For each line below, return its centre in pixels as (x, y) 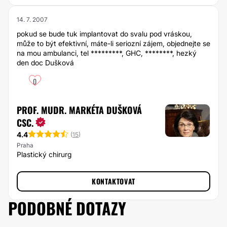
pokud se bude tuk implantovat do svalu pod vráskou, (104, 34)
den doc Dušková (45, 63)
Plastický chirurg (44, 154)
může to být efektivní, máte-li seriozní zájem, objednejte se (113, 43)
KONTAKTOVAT (113, 181)
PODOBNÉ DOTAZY (67, 208)
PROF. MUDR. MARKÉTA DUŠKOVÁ (79, 110)
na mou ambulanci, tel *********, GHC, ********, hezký (107, 53)
